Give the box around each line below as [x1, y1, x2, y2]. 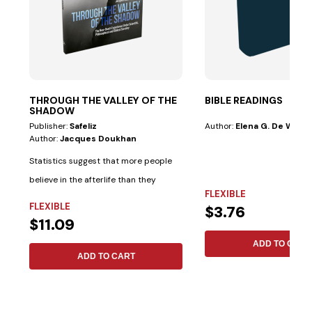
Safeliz [70, 120, 97, 132]
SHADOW [29, 104, 75, 117]
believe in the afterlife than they [29, 173, 157, 185]
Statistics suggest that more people [29, 155, 173, 166]
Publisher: [29, 120, 70, 132]
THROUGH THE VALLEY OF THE [29, 93, 178, 107]
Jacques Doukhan [60, 132, 137, 144]
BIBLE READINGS [205, 93, 283, 107]
